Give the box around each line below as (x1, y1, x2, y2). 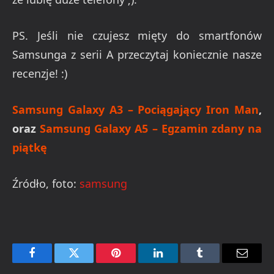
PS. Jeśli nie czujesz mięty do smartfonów (12, 28, 262, 43)
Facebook (31, 256, 74, 268)
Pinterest (115, 256, 154, 268)
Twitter (73, 256, 105, 268)
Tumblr (199, 256, 232, 268)
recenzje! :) (12, 66, 67, 81)
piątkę (12, 139, 47, 155)
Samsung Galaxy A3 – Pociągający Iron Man (12, 102, 259, 117)
